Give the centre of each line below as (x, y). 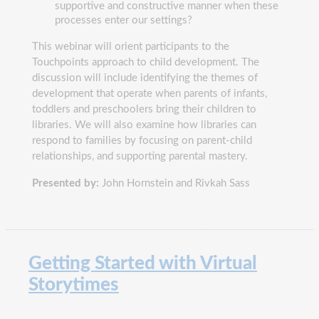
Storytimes (74, 284)
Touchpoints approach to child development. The (146, 62)
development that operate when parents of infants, (150, 93)
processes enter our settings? (124, 20)
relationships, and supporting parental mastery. (140, 156)
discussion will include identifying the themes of (145, 78)
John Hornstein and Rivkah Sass (174, 183)
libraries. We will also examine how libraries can (144, 125)
